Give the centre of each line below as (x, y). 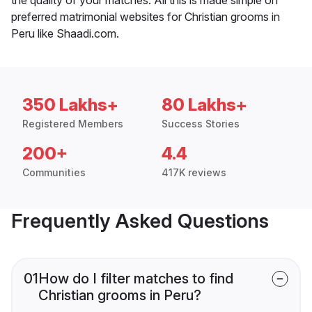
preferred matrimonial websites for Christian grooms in (146, 16)
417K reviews (194, 172)
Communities (54, 172)
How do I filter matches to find (136, 278)
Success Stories (201, 123)
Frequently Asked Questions (140, 220)
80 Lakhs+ (204, 104)
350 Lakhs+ (70, 104)
